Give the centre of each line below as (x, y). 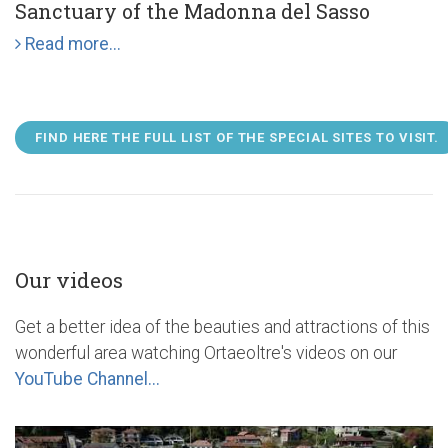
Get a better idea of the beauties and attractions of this (222, 326)
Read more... (71, 43)
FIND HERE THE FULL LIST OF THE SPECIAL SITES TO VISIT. (237, 137)
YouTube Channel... (87, 378)
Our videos (69, 279)
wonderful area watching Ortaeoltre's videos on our (206, 352)
